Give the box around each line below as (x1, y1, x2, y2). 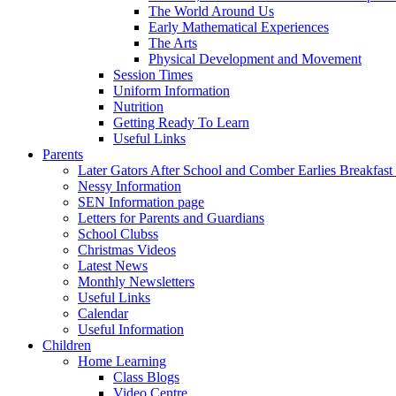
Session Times (113, 66, 193, 82)
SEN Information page (78, 194, 204, 209)
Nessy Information (78, 178, 181, 194)
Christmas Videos (78, 241, 176, 257)
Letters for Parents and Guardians (78, 209, 264, 225)
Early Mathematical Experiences (148, 19, 329, 34)
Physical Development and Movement (148, 50, 362, 66)
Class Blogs (113, 369, 179, 385)
